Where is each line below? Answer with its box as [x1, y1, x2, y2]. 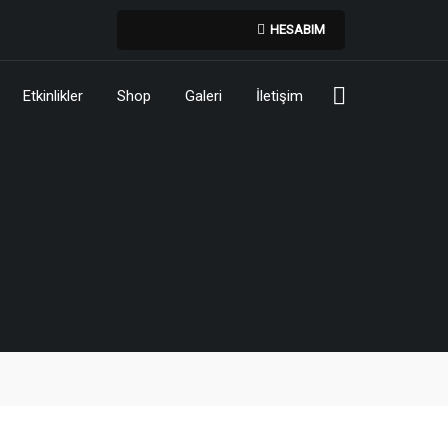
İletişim [256, 87, 303, 105]
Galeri [185, 87, 222, 105]
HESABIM [269, 22, 325, 37]
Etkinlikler [23, 87, 83, 105]
